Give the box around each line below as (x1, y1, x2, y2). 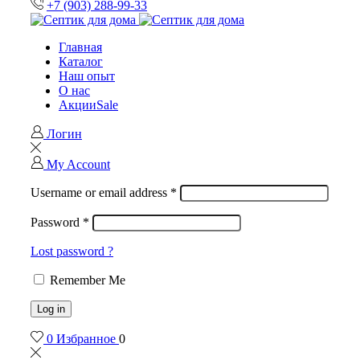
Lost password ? (31, 244, 113, 258)
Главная (59, 40, 102, 54)
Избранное (56, 332, 119, 346)
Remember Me (50, 273, 125, 287)
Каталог (59, 55, 103, 68)
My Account (47, 157, 110, 171)
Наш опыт (59, 69, 115, 83)
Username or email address (31, 186, 170, 199)
